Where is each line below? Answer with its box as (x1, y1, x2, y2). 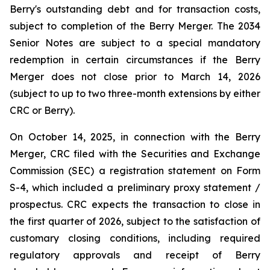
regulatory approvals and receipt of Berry (10, 249, 260, 261)
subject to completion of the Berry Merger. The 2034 (10, 20, 260, 32)
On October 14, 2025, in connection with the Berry (10, 131, 260, 143)
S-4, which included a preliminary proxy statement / (10, 181, 260, 193)
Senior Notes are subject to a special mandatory (10, 37, 260, 49)
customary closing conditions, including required (10, 232, 260, 244)
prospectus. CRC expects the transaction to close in (10, 198, 260, 210)
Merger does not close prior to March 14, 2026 (10, 71, 260, 83)
